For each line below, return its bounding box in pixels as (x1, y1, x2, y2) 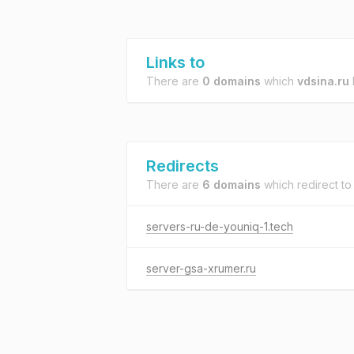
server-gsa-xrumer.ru (146, 262, 256, 275)
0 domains (202, 74, 261, 88)
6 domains (202, 178, 261, 191)
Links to (146, 53, 205, 72)
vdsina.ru (297, 74, 349, 88)
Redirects (146, 156, 219, 175)
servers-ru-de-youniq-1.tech (146, 220, 293, 233)
